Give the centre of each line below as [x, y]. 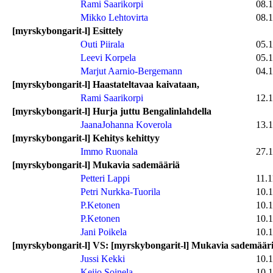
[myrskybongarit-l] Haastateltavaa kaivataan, [106, 84]
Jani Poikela [104, 232]
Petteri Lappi [105, 178]
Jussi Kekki [103, 258]
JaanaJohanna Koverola [126, 124]
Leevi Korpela [108, 57]
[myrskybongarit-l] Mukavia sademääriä [96, 165]
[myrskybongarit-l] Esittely [68, 30]
